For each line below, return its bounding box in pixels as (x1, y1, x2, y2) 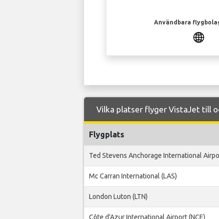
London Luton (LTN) (89, 193, 148, 201)
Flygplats (89, 130, 124, 139)
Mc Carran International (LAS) (89, 172, 177, 180)
